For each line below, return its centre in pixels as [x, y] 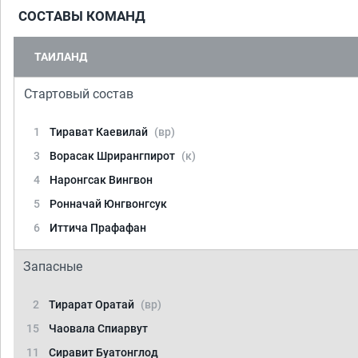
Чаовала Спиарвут [98, 328]
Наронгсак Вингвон [101, 180]
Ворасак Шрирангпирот [113, 156]
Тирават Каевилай [100, 132]
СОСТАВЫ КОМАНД [82, 16]
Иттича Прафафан [98, 228]
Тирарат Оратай [93, 304]
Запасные [53, 267]
